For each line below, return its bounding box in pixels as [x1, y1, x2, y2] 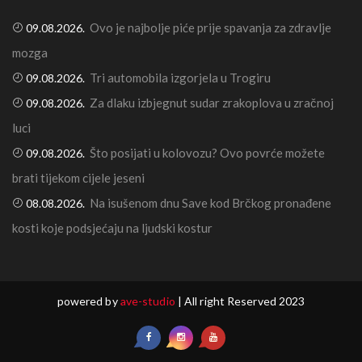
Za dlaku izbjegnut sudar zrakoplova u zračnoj [90, 95, 334, 111]
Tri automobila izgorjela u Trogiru [90, 70, 271, 86]
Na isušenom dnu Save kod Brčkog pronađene [90, 196, 331, 211]
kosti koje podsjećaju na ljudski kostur [12, 221, 213, 236]
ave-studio [120, 294, 175, 309]
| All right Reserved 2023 [175, 294, 305, 309]
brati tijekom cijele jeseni [12, 170, 145, 186]
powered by [57, 294, 120, 309]
